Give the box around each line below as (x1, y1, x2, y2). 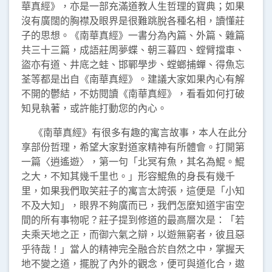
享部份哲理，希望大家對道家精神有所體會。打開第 (21, 140, 245, 154)
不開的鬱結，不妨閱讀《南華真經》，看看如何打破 (21, 86, 245, 101)
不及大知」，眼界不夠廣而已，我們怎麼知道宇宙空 (21, 198, 245, 212)
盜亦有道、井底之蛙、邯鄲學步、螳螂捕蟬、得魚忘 (21, 57, 245, 72)
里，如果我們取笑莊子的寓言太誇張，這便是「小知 (21, 183, 245, 198)
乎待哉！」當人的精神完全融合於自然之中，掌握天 (21, 242, 245, 256)
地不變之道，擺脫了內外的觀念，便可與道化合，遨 (21, 256, 245, 271)
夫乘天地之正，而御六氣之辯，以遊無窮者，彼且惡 (21, 227, 245, 242)
